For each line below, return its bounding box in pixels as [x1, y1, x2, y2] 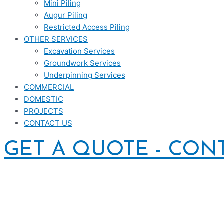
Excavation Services [44, 46, 115, 56]
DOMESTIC [24, 94, 63, 104]
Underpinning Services [44, 70, 125, 80]
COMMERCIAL [24, 82, 74, 92]
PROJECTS [24, 106, 63, 116]
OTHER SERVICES [24, 34, 88, 44]
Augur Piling [44, 10, 87, 20]
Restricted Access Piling [44, 22, 130, 32]
